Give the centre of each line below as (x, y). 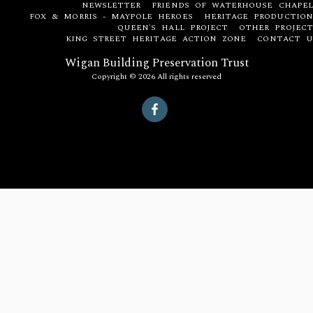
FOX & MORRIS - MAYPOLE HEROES (111, 17)
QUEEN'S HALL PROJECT (173, 28)
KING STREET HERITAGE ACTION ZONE (156, 39)
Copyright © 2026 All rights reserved (156, 77)
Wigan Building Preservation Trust (156, 63)
